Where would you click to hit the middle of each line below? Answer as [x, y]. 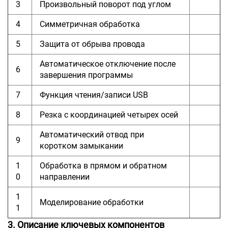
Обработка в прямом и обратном [103, 165]
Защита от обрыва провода [92, 44]
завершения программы [86, 75]
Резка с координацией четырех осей [109, 115]
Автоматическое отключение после [108, 64]
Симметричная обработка [90, 24]
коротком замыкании [81, 146]
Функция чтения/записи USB [94, 95]
